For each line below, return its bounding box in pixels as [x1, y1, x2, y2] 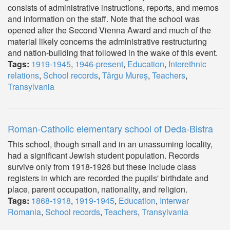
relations [8, 69, 39, 81]
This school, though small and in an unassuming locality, [8, 138, 213, 150]
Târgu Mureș [102, 69, 148, 81]
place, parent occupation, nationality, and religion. [8, 183, 187, 195]
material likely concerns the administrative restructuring [8, 35, 207, 47]
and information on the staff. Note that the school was [8, 13, 200, 25]
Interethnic [168, 58, 206, 70]
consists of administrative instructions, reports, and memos [8, 2, 219, 13]
